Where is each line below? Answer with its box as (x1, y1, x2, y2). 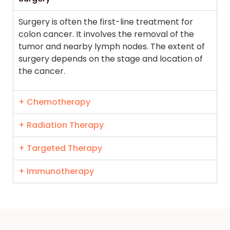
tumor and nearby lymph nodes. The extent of (18, 41, 205, 53)
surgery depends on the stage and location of (18, 53, 203, 65)
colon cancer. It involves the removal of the (18, 28, 194, 41)
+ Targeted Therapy (18, 142, 102, 154)
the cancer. (18, 65, 65, 78)
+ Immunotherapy (18, 165, 94, 177)
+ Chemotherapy (18, 95, 90, 108)
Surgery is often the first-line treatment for (18, 16, 193, 28)
